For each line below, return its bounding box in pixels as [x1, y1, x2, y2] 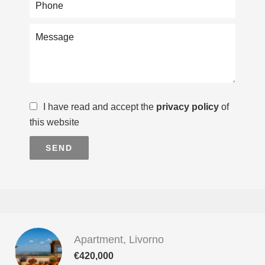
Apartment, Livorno [74, 234, 164, 245]
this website [30, 117, 79, 127]
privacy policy [156, 102, 219, 112]
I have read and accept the [43, 102, 156, 112]
